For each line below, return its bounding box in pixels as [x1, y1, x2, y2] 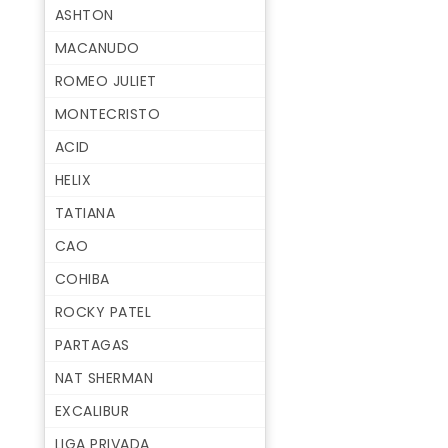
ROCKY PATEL [54, 302, 152, 323]
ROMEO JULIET [54, 71, 157, 92]
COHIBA [54, 269, 110, 290]
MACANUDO [54, 38, 140, 59]
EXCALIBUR [54, 401, 130, 422]
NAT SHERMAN [54, 368, 154, 389]
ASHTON [54, 5, 114, 26]
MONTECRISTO [54, 104, 161, 125]
